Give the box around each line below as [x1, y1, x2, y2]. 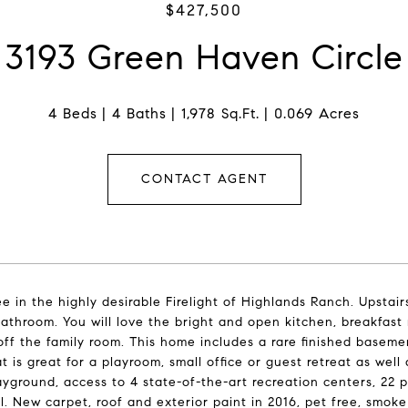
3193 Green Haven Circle [5, 36, 403, 78]
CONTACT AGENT [140, 171, 268, 187]
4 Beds [48, 105, 97, 122]
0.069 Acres [274, 105, 360, 122]
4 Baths [112, 105, 167, 122]
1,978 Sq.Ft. [181, 105, 260, 122]
